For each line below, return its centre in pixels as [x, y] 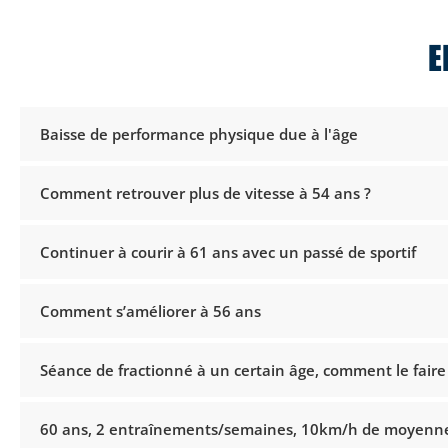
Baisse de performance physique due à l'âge [199, 133]
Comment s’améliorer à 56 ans [150, 310]
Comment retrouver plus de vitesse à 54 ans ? [205, 192]
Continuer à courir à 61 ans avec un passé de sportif [228, 251]
